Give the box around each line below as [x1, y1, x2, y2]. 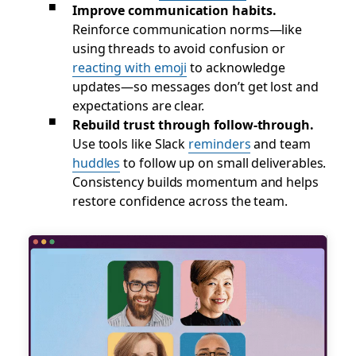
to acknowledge [187, 57, 286, 76]
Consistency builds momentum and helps [72, 172, 319, 191]
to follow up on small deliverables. [120, 153, 327, 172]
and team [250, 133, 311, 153]
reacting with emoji [72, 57, 188, 76]
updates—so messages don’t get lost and [72, 76, 319, 95]
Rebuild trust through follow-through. [72, 114, 314, 133]
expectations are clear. [72, 95, 204, 114]
